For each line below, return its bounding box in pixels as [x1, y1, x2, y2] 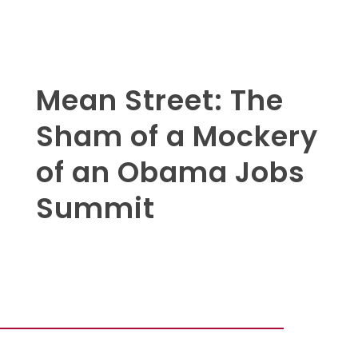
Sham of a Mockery [35, 117, 318, 157]
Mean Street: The [35, 81, 284, 121]
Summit [35, 189, 155, 229]
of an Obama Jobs [35, 153, 305, 193]
